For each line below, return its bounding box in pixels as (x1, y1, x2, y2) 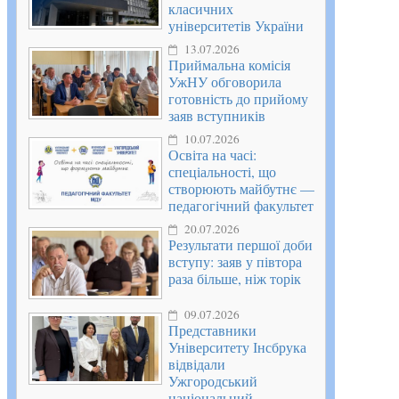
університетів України (168, 16, 304, 36)
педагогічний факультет (168, 196, 313, 216)
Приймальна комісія (168, 55, 290, 75)
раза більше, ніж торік (168, 269, 301, 289)
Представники (168, 321, 256, 340)
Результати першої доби (168, 235, 313, 255)
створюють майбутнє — (168, 179, 314, 199)
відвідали (168, 354, 225, 374)
